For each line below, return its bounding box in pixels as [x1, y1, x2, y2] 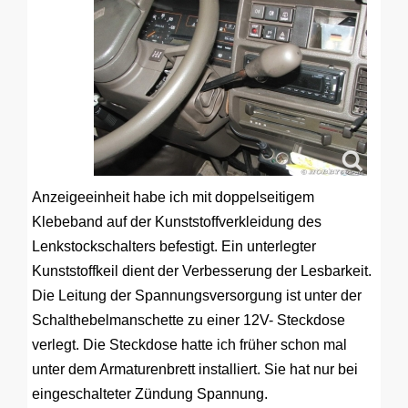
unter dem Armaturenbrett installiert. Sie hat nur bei [32, 362, 358, 377]
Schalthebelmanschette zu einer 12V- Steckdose [32, 312, 345, 328]
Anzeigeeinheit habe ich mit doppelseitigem [32, 189, 314, 205]
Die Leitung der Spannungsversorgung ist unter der [32, 288, 362, 303]
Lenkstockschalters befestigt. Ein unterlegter [32, 239, 316, 254]
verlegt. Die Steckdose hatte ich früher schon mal [32, 337, 347, 352]
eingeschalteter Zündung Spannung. [32, 386, 268, 402]
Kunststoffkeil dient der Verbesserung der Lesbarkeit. [32, 263, 372, 279]
